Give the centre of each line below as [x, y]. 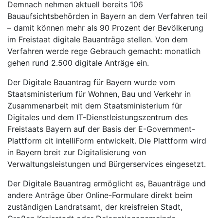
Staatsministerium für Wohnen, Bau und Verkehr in [99, 94]
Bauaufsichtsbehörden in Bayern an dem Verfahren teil [107, 16]
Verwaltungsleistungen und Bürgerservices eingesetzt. [107, 164]
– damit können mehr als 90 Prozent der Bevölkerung [105, 27]
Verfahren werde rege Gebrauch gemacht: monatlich [104, 51]
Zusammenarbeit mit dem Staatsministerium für [95, 105]
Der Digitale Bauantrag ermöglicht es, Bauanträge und [107, 183]
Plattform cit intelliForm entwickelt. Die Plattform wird [107, 140]
